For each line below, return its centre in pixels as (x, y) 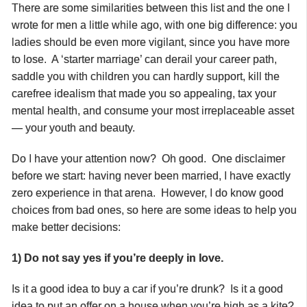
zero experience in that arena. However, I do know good (148, 193)
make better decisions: (66, 227)
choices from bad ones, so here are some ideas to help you (154, 210)
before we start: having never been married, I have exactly (151, 175)
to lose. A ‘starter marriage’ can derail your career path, (144, 59)
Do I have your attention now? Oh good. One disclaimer (148, 158)
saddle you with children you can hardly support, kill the (146, 76)
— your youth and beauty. (73, 127)
